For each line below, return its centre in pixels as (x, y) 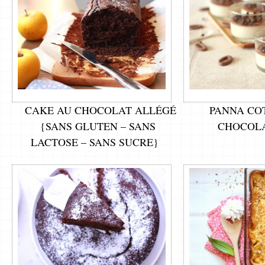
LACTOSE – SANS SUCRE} (95, 142)
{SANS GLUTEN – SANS (98, 126)
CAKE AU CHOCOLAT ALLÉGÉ (101, 110)
